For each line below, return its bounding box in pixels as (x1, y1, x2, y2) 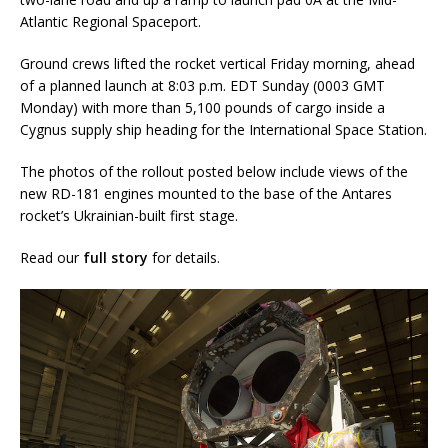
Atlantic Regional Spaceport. (20, 12, 201, 32)
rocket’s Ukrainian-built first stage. (20, 206, 238, 226)
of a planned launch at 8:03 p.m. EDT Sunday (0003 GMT (20, 76, 385, 96)
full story (83, 248, 148, 268)
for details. (148, 248, 220, 268)
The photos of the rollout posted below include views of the (20, 162, 408, 182)
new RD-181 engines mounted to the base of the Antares (20, 184, 392, 204)
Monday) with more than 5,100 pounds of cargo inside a (20, 98, 385, 118)
